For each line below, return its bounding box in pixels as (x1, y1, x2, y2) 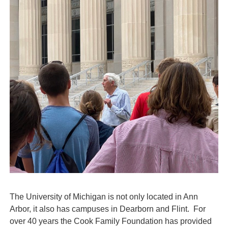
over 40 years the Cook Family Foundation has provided (9, 216, 212, 225)
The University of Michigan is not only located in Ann (9, 192, 198, 201)
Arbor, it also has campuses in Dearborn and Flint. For (9, 204, 206, 213)
